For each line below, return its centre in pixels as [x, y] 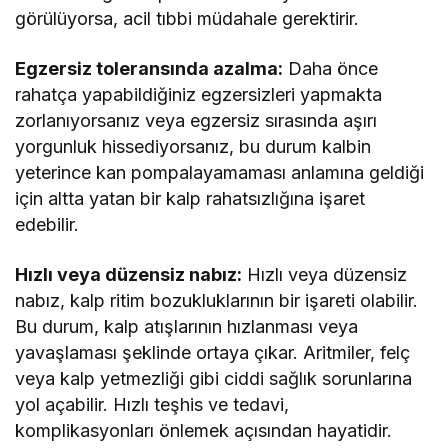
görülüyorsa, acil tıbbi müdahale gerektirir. [187, 19]
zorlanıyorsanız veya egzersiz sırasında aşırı [196, 121]
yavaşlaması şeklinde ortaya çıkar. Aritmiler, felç [213, 353]
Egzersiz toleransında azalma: [149, 69]
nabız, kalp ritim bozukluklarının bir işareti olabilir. [217, 301]
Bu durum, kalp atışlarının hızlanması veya [187, 327]
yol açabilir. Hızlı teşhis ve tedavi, [152, 405]
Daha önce [331, 69]
